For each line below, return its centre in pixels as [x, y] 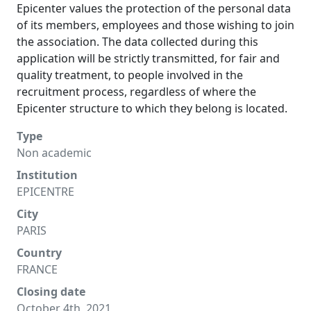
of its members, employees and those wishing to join [155, 25]
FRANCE [37, 269]
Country [39, 253]
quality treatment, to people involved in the [130, 75]
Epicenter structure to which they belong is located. [152, 108]
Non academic [54, 153]
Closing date [51, 292]
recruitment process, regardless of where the [136, 92]
